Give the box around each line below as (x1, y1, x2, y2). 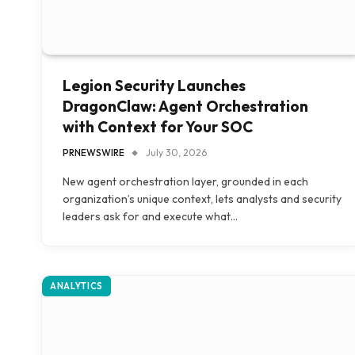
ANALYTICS (50, 281, 103, 292)
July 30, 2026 (146, 147, 207, 158)
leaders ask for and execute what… (63, 209, 238, 223)
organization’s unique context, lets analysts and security (63, 192, 342, 206)
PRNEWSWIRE (63, 147, 124, 158)
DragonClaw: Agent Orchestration (63, 97, 308, 116)
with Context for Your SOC (63, 117, 253, 136)
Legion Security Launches (63, 76, 246, 95)
